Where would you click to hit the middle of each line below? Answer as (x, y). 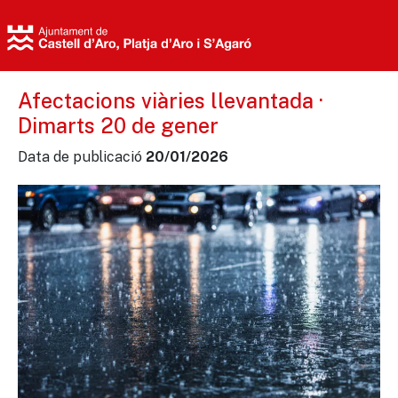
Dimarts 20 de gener (118, 126)
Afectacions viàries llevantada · (171, 101)
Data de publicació (82, 156)
